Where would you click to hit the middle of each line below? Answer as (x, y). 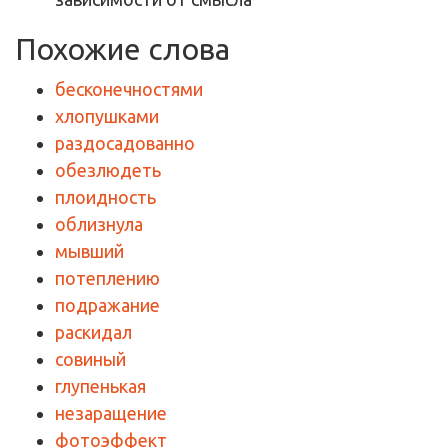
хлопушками (107, 115)
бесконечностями (129, 88)
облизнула (99, 223)
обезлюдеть (108, 169)
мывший (89, 250)
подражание (107, 304)
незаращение (111, 412)
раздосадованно (125, 142)
